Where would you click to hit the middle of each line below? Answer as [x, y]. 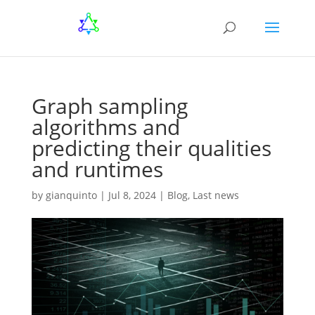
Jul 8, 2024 [132, 195]
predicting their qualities [151, 148]
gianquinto [71, 195]
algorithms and [105, 127]
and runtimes [97, 169]
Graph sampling [109, 106]
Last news [216, 195]
